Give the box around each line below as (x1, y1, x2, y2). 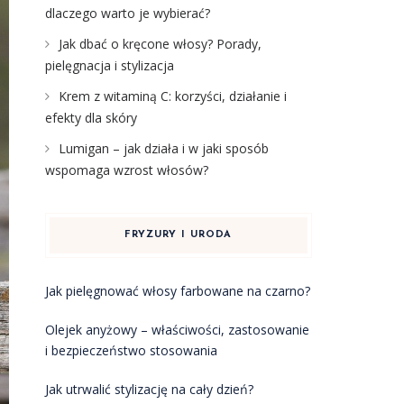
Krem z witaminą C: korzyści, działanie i (58, 87, 287, 105)
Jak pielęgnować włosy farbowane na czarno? (44, 282, 310, 299)
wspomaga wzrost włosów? (44, 161, 208, 179)
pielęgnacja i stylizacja (44, 57, 174, 74)
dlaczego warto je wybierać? (44, 5, 210, 22)
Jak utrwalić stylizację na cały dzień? (44, 381, 253, 398)
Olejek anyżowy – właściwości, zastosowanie (44, 321, 309, 338)
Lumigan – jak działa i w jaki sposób (58, 140, 269, 157)
